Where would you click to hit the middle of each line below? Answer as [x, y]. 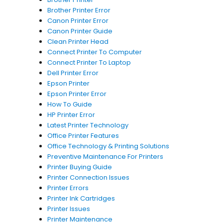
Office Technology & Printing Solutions [108, 146]
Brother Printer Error [79, 10]
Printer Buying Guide [79, 167]
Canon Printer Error [78, 21]
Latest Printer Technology [88, 125]
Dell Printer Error [73, 73]
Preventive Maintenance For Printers [105, 157]
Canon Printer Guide [80, 31]
